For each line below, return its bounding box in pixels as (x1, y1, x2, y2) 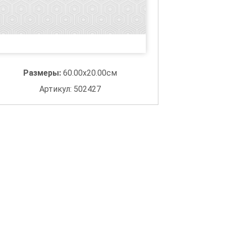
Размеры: (23, 68, 64, 78)
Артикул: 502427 (39, 84, 101, 94)
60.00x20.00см (63, 68, 118, 78)
